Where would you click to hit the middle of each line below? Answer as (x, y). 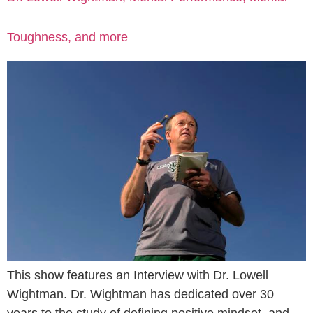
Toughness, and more (67, 37)
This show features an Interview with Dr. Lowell (138, 275)
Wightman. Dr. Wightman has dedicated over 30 (140, 294)
